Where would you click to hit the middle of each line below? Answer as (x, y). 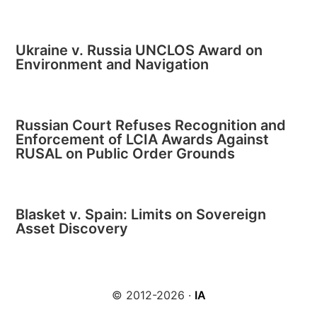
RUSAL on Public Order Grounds (126, 154)
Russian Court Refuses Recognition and (151, 125)
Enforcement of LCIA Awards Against (143, 139)
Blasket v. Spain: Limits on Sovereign (141, 214)
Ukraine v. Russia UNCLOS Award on (139, 50)
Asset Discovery (72, 229)
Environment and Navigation (113, 64)
